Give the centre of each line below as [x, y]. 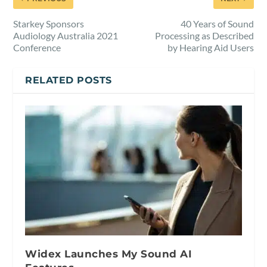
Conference [37, 47]
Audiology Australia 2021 [66, 35]
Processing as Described [204, 35]
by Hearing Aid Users [210, 47]
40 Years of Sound [217, 23]
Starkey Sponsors [49, 23]
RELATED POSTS [69, 80]
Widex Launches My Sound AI [109, 254]
